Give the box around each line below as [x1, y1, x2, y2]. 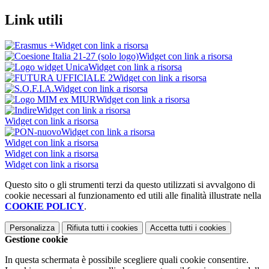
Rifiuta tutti [67, 223, 104, 233]
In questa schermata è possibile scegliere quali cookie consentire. [5, 255, 249, 265]
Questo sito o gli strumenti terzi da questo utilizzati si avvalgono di [5, 180, 255, 190]
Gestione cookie [5, 234, 68, 245]
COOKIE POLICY [5, 201, 84, 212]
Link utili [5, 12, 63, 28]
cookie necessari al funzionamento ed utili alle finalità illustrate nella [5, 190, 261, 201]
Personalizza [10, 223, 55, 233]
